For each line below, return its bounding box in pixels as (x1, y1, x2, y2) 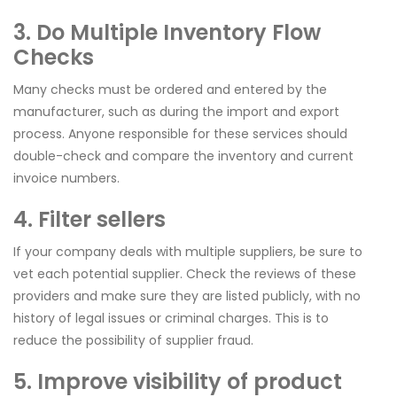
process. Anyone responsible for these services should (13, 125, 347, 143)
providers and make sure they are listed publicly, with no (13, 287, 361, 305)
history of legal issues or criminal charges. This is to (13, 309, 329, 327)
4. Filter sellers (13, 205, 166, 234)
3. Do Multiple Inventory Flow (13, 18, 321, 47)
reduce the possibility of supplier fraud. (13, 331, 253, 349)
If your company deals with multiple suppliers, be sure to (13, 243, 362, 261)
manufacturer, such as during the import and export (13, 103, 339, 121)
